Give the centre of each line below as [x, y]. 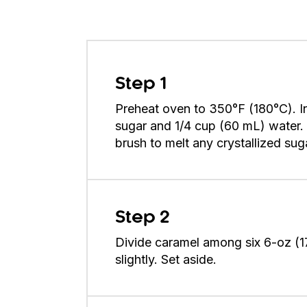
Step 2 [143, 218]
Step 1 [141, 85]
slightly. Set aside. [168, 260]
